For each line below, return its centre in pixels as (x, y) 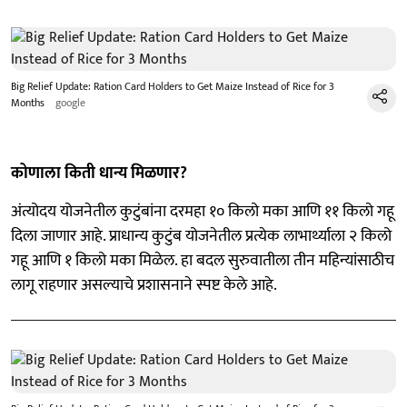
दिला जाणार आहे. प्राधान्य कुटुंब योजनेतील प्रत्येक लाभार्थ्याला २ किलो (201, 236)
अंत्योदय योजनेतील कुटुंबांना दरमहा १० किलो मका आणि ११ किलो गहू (203, 212)
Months (28, 103)
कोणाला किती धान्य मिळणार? (99, 174)
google (70, 103)
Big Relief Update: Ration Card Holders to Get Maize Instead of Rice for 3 (173, 86)
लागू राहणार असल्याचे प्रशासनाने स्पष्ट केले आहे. (144, 285)
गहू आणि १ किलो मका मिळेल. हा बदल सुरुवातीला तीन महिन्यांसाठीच (203, 261)
